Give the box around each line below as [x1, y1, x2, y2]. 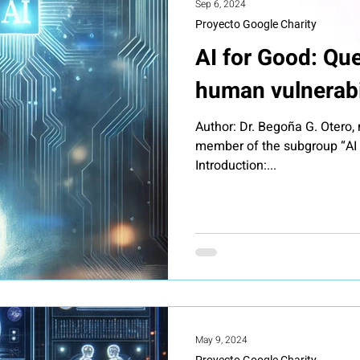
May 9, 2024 [195, 333, 247, 347]
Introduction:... [195, 156, 276, 175]
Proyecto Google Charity [195, 18, 317, 31]
